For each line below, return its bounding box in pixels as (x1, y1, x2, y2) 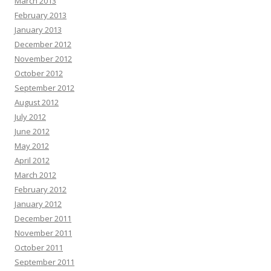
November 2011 (15, 227, 72, 238)
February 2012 (15, 184, 67, 195)
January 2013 (15, 24, 62, 35)
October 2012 (15, 68, 63, 79)
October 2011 (15, 242, 63, 253)
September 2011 (15, 256, 74, 267)
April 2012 (15, 155, 50, 166)
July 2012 (15, 111, 46, 122)
